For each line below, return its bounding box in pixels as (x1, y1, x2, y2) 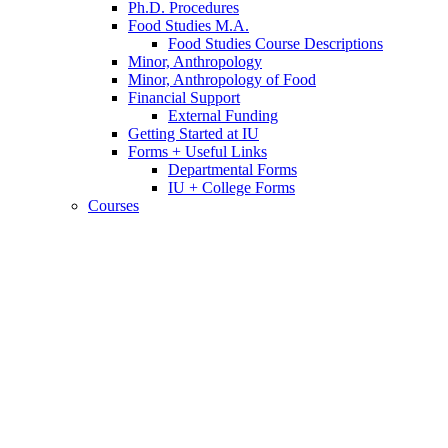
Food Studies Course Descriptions (168, 35, 383, 53)
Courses (88, 197, 139, 215)
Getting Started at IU (128, 125, 259, 143)
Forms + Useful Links (128, 143, 267, 161)
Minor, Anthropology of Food (128, 71, 316, 89)
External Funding (168, 107, 278, 125)
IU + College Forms (168, 179, 295, 197)
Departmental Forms (168, 161, 297, 179)
